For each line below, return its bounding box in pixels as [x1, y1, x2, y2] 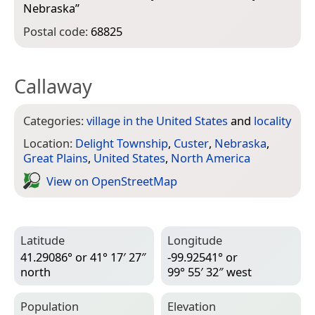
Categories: [23, 112, 86, 129]
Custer [174, 135, 209, 152]
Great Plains [23, 150, 88, 167]
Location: [23, 135, 75, 152]
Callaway [14, 72, 92, 99]
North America [171, 150, 250, 167]
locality [254, 112, 291, 129]
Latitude [20, 232, 65, 249]
